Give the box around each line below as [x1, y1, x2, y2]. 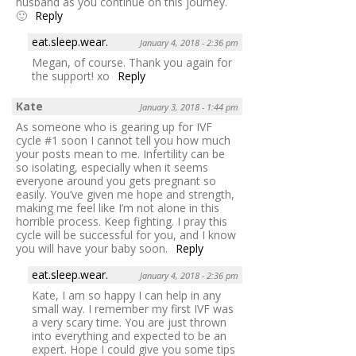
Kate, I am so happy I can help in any [32, 288, 221, 304]
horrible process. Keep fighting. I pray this [16, 214, 227, 230]
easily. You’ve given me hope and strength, [16, 187, 234, 203]
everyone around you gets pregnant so [16, 173, 216, 189]
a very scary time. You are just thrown [32, 315, 226, 331]
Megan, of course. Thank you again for [32, 55, 232, 71]
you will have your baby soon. [16, 241, 168, 257]
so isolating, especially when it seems [16, 160, 208, 176]
